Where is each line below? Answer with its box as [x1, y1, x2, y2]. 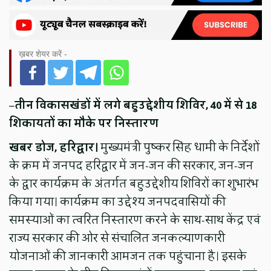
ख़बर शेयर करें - [19, 49, 68, 59]
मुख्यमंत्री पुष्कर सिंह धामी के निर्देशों [100, 137, 260, 158]
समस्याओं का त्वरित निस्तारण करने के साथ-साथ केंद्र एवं [9, 210, 261, 231]
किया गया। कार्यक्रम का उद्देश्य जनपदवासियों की [9, 192, 226, 213]
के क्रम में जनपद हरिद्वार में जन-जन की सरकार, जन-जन [9, 155, 254, 177]
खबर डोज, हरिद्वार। [9, 137, 101, 158]
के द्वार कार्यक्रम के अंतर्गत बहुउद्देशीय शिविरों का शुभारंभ [9, 174, 259, 195]
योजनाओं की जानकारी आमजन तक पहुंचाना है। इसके [9, 246, 247, 267]
